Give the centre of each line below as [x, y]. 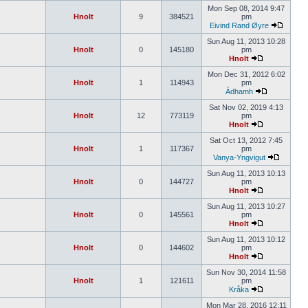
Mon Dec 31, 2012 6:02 [246, 74]
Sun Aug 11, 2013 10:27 [246, 206]
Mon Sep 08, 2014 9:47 [246, 8]
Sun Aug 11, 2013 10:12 [246, 239]
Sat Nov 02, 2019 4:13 [246, 107]
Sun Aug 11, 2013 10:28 [246, 41]
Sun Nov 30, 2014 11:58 [246, 272]
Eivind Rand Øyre [239, 25]
